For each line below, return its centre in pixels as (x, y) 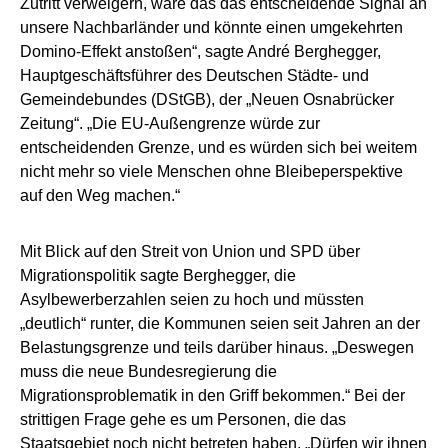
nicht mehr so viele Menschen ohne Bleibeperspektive (211, 171)
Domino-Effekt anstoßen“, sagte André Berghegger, (200, 51)
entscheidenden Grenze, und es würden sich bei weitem (218, 147)
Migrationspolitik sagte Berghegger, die (158, 275)
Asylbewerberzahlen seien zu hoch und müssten (192, 299)
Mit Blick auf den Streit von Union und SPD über (190, 251)
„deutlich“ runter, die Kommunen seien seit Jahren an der (220, 323)
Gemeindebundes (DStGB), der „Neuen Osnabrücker (207, 99)
